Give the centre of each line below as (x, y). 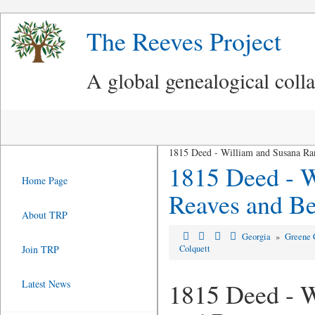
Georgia (258, 237)
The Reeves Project (184, 41)
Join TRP (40, 249)
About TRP (45, 215)
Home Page (45, 180)
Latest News (46, 284)
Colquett (194, 249)
